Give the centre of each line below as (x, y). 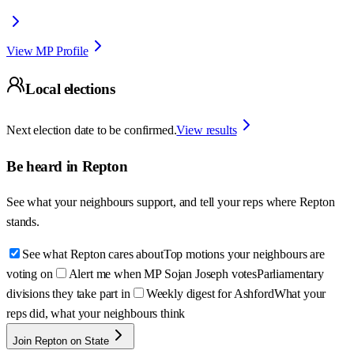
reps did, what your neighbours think (96, 314)
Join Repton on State (61, 341)
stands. (23, 222)
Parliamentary (290, 274)
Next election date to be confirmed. (92, 130)
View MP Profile (47, 51)
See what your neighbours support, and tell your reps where (153, 202)
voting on (30, 274)
